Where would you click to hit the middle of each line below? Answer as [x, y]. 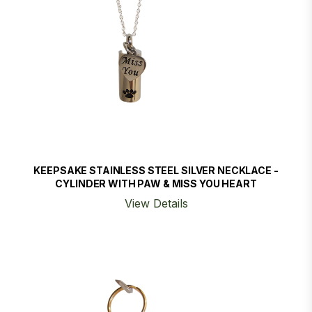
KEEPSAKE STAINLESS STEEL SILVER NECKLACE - [156, 170]
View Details [156, 203]
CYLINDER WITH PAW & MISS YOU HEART [156, 184]
